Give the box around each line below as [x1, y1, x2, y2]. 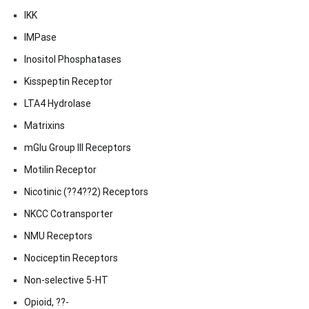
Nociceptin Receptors [24, 252, 118, 264]
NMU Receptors [24, 230, 92, 242]
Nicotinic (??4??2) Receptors [24, 186, 148, 198]
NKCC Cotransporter [24, 208, 113, 220]
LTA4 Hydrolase [24, 98, 91, 110]
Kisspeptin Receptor [24, 76, 112, 88]
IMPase [24, 32, 57, 43]
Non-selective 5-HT [24, 275, 108, 286]
